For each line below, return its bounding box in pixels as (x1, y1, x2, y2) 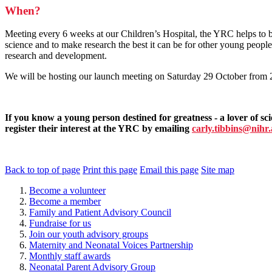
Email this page (140, 165, 199, 175)
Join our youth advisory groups (29, 229, 148, 240)
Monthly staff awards (29, 251, 110, 262)
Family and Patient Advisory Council (29, 207, 171, 218)
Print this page (83, 165, 137, 175)
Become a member (29, 196, 101, 207)
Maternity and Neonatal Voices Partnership (29, 240, 193, 251)
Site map (201, 165, 234, 175)
